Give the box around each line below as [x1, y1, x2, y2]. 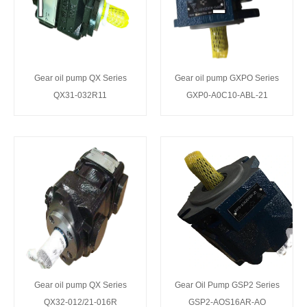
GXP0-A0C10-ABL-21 [186, 90, 268, 100]
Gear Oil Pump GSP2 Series [174, 280, 280, 290]
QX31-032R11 [53, 90, 107, 100]
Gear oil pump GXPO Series [175, 73, 279, 83]
